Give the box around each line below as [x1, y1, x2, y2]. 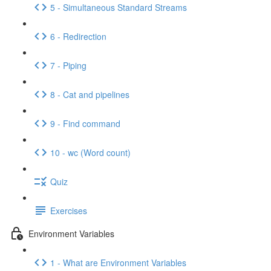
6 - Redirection [50, 30, 106, 42]
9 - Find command [50, 117, 120, 129]
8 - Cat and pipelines [50, 88, 129, 100]
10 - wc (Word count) [50, 146, 131, 158]
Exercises [50, 204, 87, 217]
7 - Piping [50, 59, 87, 71]
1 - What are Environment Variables [50, 256, 186, 269]
